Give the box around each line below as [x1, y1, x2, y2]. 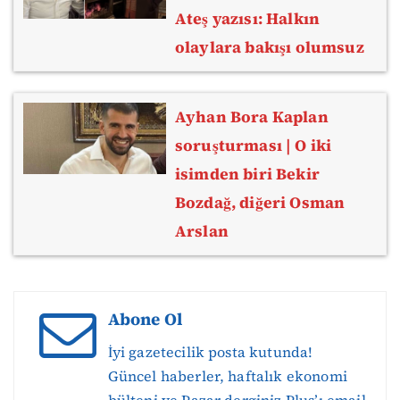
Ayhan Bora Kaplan [175, 106, 329, 129]
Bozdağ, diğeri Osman [175, 192, 346, 214]
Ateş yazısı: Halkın [175, 7, 321, 29]
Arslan [175, 221, 229, 243]
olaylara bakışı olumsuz [175, 36, 364, 58]
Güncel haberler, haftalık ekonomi [107, 366, 347, 387]
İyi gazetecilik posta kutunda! [107, 342, 313, 362]
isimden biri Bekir [175, 163, 320, 186]
